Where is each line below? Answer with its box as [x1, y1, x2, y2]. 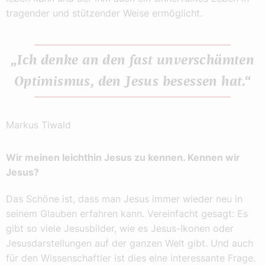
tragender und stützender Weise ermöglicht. [6, 7, 202, 19]
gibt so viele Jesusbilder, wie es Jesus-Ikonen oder [6, 222, 234, 234]
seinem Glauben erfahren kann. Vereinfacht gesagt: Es [6, 207, 248, 219]
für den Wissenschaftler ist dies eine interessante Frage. [6, 251, 256, 264]
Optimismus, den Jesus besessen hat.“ [14, 75, 251, 89]
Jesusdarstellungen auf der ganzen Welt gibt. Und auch [6, 237, 253, 249]
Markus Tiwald [6, 118, 71, 131]
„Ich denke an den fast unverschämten [10, 53, 255, 67]
